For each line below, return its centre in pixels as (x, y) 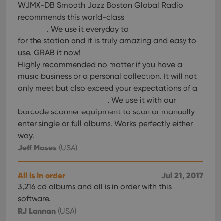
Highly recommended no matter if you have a (100, 64)
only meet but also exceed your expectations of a (108, 88)
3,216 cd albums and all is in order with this (95, 187)
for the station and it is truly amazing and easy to (107, 41)
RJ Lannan (37, 211)
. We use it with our (142, 100)
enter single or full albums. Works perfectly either (105, 124)
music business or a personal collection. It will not (107, 76)
